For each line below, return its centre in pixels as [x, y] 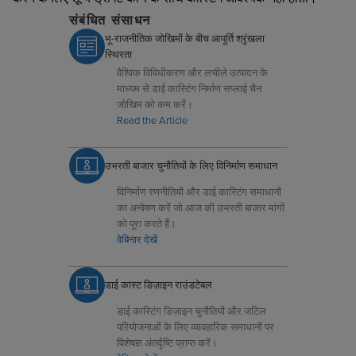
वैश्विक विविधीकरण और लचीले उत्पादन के [192, 72]
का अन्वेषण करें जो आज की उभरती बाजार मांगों [200, 207]
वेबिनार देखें [137, 239]
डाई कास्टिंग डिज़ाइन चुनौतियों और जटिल [191, 310]
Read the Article [152, 120]
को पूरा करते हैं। [146, 223]
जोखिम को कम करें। [155, 104]
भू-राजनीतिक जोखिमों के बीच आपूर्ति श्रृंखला [184, 39]
